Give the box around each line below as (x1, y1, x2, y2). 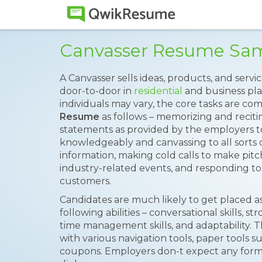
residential (134, 85, 182, 96)
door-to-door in (60, 85, 134, 96)
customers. (60, 175, 111, 187)
